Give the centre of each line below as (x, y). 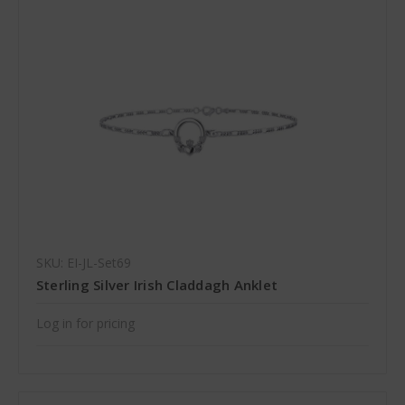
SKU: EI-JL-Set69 (83, 263)
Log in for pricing (85, 324)
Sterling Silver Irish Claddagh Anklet (157, 285)
